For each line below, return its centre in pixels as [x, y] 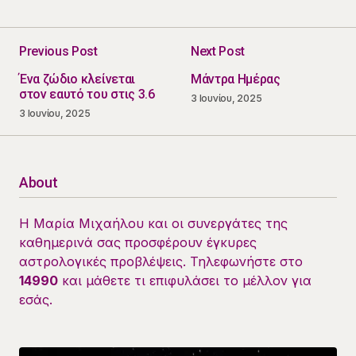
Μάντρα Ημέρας [236, 79]
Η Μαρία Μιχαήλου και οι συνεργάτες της [153, 223]
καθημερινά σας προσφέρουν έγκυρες [138, 242]
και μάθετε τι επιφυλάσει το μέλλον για [185, 280]
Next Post [218, 51]
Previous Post [58, 51]
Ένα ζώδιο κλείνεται [77, 79]
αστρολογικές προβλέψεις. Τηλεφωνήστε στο [161, 261]
